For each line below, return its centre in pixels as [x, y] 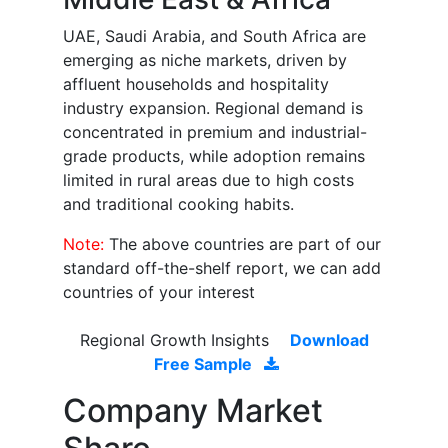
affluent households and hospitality [196, 84]
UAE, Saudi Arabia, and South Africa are [214, 36]
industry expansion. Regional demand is [213, 108]
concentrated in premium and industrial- [215, 132]
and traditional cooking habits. [178, 204]
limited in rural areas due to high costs [208, 180]
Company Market [193, 411]
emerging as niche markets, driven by [205, 60]
